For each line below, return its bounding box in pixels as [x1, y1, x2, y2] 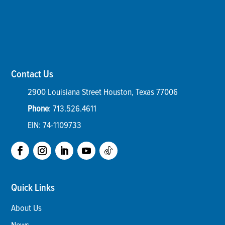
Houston [103, 86, 132, 97]
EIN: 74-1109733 [27, 119, 81, 131]
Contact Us [11, 68, 54, 80]
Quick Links [11, 181, 55, 194]
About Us [11, 202, 42, 213]
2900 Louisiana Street [27, 86, 101, 97]
